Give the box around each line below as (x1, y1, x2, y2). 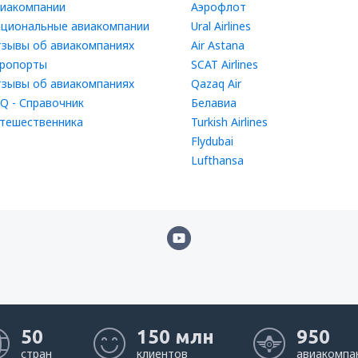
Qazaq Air (191, 76, 241, 91)
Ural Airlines (191, 18, 251, 34)
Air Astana (191, 38, 245, 53)
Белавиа (191, 95, 237, 110)
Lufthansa (191, 153, 244, 168)
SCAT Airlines (191, 57, 258, 72)
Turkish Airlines (191, 114, 268, 129)
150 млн (137, 326, 214, 348)
